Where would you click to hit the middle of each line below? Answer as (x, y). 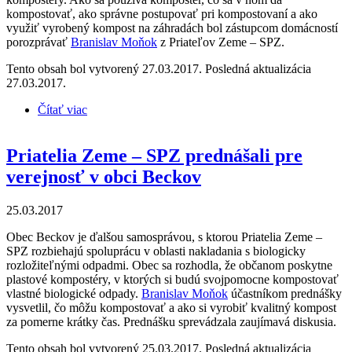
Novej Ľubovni (125, 124)
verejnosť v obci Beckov (104, 176)
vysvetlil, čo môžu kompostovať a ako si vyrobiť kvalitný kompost (171, 307)
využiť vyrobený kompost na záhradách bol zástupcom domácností (172, 28)
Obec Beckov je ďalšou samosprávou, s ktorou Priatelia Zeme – (164, 236)
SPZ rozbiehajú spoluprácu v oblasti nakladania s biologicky (156, 251)
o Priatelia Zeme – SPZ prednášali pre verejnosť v (211, 110)
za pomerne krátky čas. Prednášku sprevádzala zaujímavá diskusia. (171, 321)
